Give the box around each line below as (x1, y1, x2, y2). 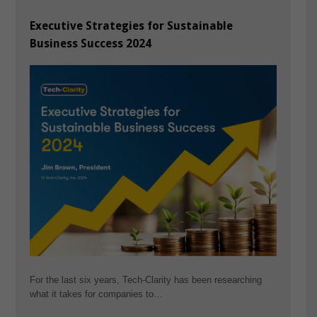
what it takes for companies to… (29, 289, 163, 300)
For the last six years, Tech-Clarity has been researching (29, 275, 262, 286)
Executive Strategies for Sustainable (29, 19, 233, 33)
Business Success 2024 (29, 37, 151, 51)
